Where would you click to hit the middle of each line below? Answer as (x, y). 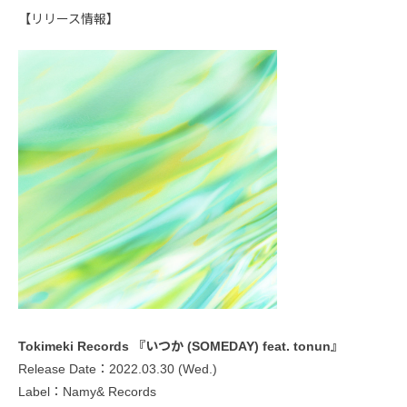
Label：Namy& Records (87, 392)
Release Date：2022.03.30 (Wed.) (118, 369)
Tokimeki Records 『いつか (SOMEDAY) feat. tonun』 (181, 346)
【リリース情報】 (69, 19)
